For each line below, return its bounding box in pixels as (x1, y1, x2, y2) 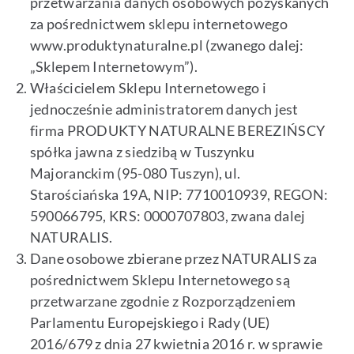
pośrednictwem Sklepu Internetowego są (29, 271, 290, 289)
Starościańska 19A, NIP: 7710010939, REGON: (29, 186, 329, 204)
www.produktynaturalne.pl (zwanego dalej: (29, 36, 304, 55)
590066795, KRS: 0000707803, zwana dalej (29, 207, 306, 225)
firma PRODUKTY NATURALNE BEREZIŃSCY (29, 122, 326, 140)
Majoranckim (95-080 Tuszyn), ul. (29, 164, 241, 183)
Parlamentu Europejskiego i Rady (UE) (29, 314, 270, 332)
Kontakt (17, 69, 62, 83)
